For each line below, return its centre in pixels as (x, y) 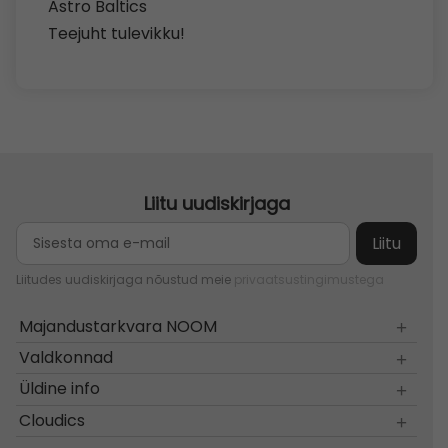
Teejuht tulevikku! (116, 34)
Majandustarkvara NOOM (118, 326)
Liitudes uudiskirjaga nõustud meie (123, 280)
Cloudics (52, 420)
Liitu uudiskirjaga (216, 204)
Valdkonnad (66, 357)
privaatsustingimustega (309, 280)
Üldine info (60, 389)
